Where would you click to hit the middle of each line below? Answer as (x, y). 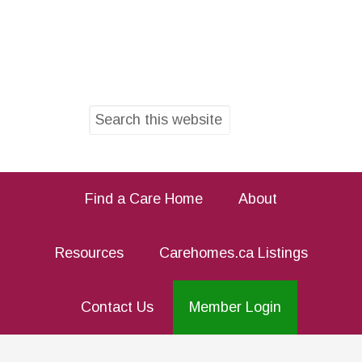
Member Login (235, 307)
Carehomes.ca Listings (233, 253)
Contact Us (117, 307)
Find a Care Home (144, 199)
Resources (89, 253)
